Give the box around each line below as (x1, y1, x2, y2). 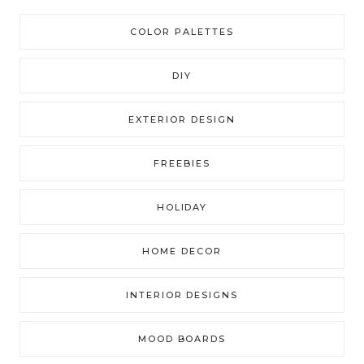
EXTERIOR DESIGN (128, 113, 236, 125)
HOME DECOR (142, 245, 222, 257)
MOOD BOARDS (137, 332, 227, 344)
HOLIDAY (156, 201, 208, 213)
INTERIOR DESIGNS (125, 288, 239, 301)
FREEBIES (154, 157, 210, 169)
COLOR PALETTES (130, 25, 234, 37)
